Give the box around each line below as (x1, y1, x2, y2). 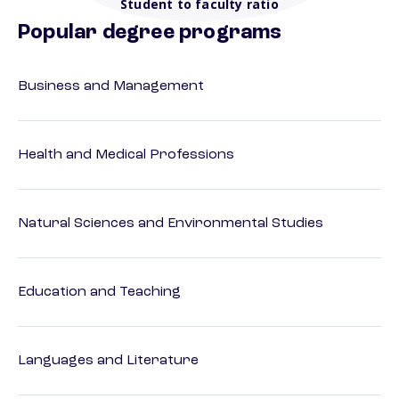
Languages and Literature (18, 354, 199, 369)
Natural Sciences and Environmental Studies (18, 216, 323, 232)
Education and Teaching (18, 285, 181, 300)
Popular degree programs (18, 22, 282, 45)
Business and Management (18, 79, 204, 94)
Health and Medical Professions (18, 148, 234, 163)
